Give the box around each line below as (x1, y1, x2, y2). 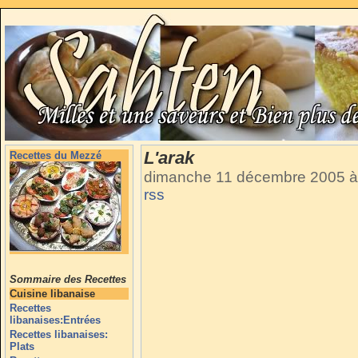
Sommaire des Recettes (10, 273, 126, 285)
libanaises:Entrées (10, 314, 101, 326)
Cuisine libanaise (10, 288, 95, 300)
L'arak (144, 148, 194, 168)
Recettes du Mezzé (10, 149, 101, 161)
